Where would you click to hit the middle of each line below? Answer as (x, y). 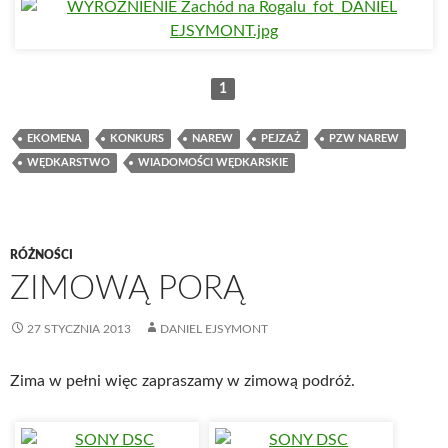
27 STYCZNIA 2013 (79, 329)
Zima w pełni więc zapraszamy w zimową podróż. (182, 381)
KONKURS (137, 138)
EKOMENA (54, 138)
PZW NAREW (364, 138)
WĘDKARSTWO (68, 162)
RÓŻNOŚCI (41, 255)
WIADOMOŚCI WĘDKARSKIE (213, 162)
